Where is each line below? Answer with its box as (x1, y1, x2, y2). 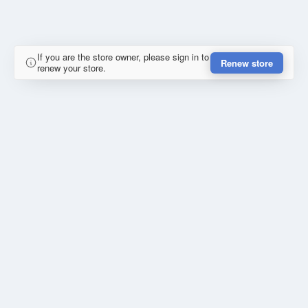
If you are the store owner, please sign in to (37, 50, 209, 64)
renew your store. (37, 61, 106, 75)
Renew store (221, 56, 273, 69)
